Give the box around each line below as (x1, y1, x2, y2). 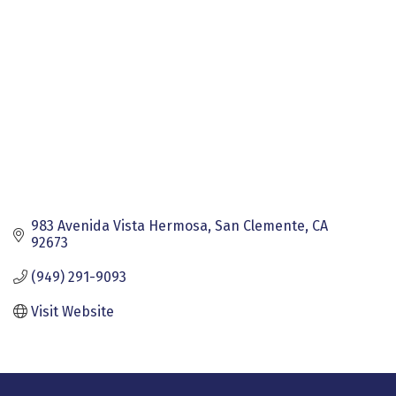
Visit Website (31, 302, 114, 320)
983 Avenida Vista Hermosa (31, 217, 208, 234)
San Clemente (215, 217, 305, 234)
